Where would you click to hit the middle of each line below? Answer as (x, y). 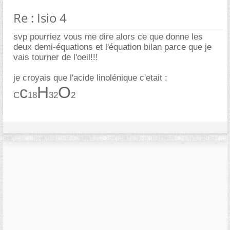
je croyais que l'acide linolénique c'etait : (90, 78)
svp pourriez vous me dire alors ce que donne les (108, 37)
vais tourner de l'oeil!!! (56, 57)
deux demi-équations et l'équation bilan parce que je (112, 47)
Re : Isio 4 (40, 18)
